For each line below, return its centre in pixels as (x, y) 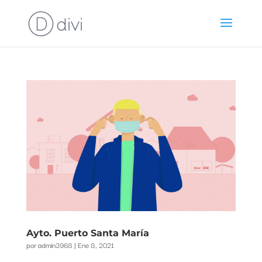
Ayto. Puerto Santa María (87, 233)
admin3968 (55, 244)
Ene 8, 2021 (96, 244)
